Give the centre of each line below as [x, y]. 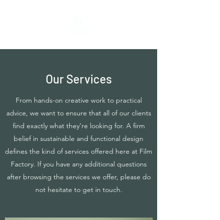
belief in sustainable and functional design [79, 138]
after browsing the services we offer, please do [79, 177]
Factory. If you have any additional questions [79, 164]
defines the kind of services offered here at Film [79, 151]
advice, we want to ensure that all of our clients [79, 113]
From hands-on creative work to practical [79, 100]
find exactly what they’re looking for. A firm [79, 126]
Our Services [79, 79]
